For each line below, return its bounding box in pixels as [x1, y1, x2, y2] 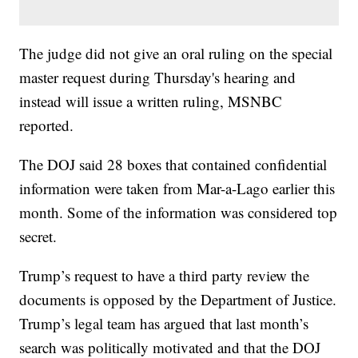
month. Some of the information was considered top [19, 201, 338, 222]
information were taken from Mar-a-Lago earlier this [19, 177, 336, 198]
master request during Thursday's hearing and [19, 66, 296, 87]
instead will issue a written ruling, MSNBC [19, 90, 283, 111]
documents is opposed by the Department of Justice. [19, 288, 337, 309]
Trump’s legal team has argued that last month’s [19, 312, 309, 333]
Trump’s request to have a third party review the [19, 265, 310, 285]
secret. [19, 225, 58, 246]
